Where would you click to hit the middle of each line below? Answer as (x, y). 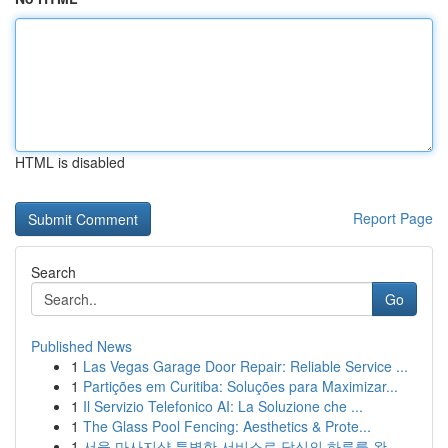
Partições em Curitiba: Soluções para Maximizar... (240, 386)
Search (53, 272)
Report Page (393, 218)
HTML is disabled (70, 162)
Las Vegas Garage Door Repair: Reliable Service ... (245, 366)
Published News (81, 346)
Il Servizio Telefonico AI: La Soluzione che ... (223, 406)
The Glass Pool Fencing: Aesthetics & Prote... (227, 426)
